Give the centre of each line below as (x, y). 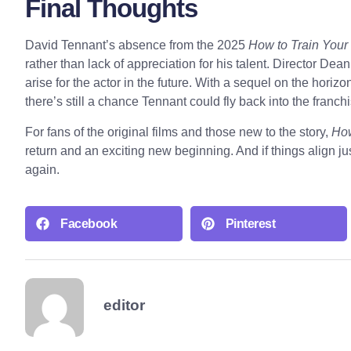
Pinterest (250, 223)
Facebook (89, 223)
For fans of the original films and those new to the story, (178, 132)
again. (42, 169)
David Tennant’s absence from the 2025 (137, 45)
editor (124, 306)
